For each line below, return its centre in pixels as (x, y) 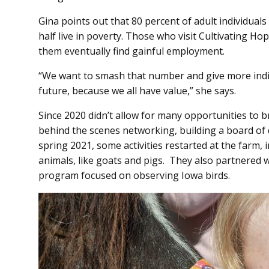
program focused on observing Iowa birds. (135, 176)
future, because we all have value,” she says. (138, 91)
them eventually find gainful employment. (133, 51)
